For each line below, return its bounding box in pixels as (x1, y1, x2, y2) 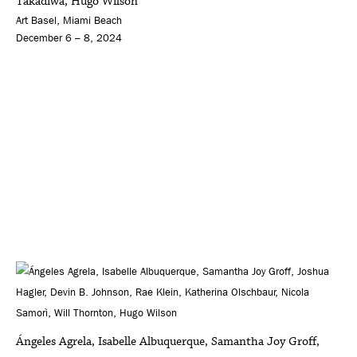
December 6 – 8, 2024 (16, 31, 122, 44)
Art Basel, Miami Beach (16, 14, 122, 26)
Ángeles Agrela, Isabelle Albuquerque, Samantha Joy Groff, (16, 332, 320, 350)
